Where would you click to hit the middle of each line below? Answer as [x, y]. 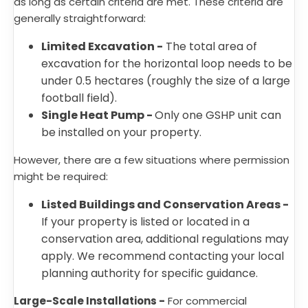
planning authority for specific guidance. [151, 273]
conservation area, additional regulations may [165, 239]
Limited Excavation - [102, 46]
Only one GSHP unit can [218, 115]
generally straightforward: [81, 18]
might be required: [62, 176]
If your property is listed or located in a [145, 222]
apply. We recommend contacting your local [163, 256]
